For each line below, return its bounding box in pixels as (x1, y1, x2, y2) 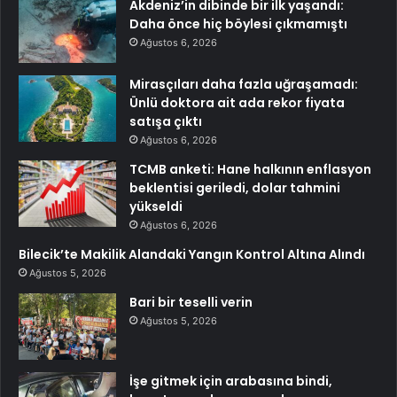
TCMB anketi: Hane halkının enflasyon (129, 160, 371, 178)
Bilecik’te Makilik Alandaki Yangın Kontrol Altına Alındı (19, 245, 365, 263)
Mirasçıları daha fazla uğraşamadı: (129, 74, 358, 93)
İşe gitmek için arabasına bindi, (129, 371, 332, 390)
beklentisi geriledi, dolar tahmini (129, 178, 340, 197)
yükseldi (129, 197, 183, 215)
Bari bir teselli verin (129, 292, 253, 311)
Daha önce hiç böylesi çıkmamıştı (129, 14, 347, 33)
